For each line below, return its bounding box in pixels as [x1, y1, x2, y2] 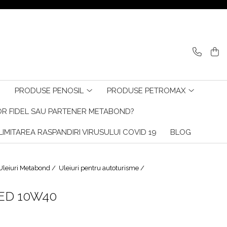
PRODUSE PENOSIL [14, 86, 84, 95]
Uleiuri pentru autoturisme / [59, 164, 146, 172]
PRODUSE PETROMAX [106, 86, 185, 95]
